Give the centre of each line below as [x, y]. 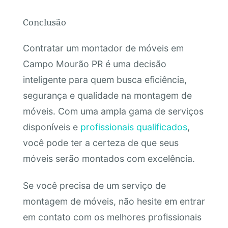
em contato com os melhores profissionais [112, 217]
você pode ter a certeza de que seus [101, 142]
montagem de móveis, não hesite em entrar [114, 202]
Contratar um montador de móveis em [103, 48]
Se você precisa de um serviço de [94, 186]
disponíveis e [51, 127]
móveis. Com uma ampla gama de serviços [113, 111]
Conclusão [44, 23]
